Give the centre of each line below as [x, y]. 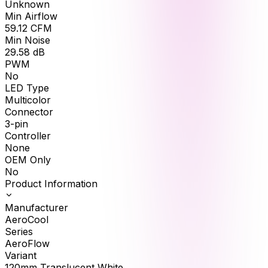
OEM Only [28, 160]
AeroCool [27, 220]
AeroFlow [27, 244]
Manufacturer [36, 208]
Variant [21, 256]
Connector [29, 112]
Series [19, 232]
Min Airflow [31, 16]
